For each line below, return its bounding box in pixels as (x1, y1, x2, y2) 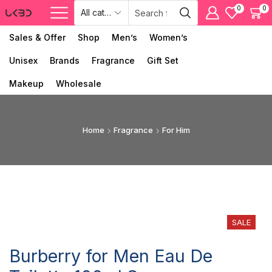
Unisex (9, 55, 38, 66)
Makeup (9, 78, 44, 89)
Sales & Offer (9, 32, 66, 42)
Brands (50, 55, 80, 66)
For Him (161, 125, 190, 135)
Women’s (149, 32, 188, 42)
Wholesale (56, 78, 101, 89)
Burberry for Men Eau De (9, 245, 212, 267)
